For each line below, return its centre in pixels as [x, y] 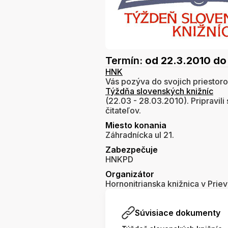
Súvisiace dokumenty [178, 213]
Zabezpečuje [132, 150]
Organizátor [130, 174]
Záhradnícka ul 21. [140, 135]
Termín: [125, 61]
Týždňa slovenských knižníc [159, 91]
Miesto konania [136, 125]
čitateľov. [123, 111]
